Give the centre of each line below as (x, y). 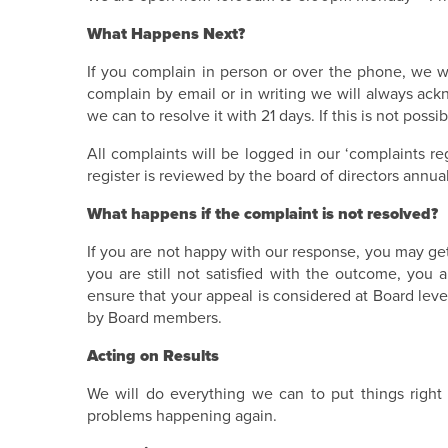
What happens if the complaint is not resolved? (262, 214)
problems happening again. (182, 416)
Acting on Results (153, 356)
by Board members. (154, 318)
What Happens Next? (166, 34)
